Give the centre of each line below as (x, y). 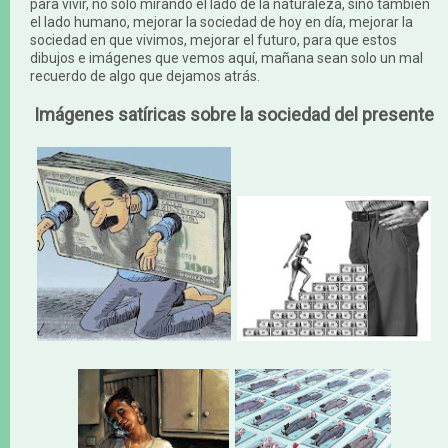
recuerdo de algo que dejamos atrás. (145, 76)
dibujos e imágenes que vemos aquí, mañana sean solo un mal (226, 58)
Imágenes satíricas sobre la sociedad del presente (234, 114)
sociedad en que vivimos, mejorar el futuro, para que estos (213, 40)
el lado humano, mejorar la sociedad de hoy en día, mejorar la (221, 22)
